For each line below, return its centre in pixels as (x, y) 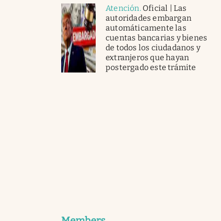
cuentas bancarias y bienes (157, 37)
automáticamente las (146, 28)
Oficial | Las (165, 8)
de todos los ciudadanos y (153, 47)
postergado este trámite (151, 67)
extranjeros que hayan (147, 57)
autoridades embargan (148, 18)
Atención (123, 8)
